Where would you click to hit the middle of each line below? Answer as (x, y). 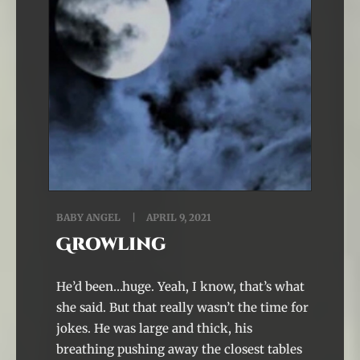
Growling (111, 245)
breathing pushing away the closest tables (179, 349)
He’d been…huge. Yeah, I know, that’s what (180, 286)
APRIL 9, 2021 (178, 217)
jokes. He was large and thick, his (154, 328)
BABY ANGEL (88, 217)
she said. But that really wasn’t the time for (182, 307)
